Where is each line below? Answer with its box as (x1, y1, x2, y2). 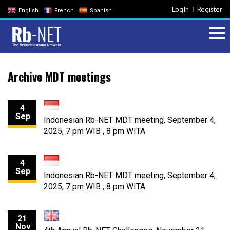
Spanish (90, 7, 112, 14)
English (18, 7, 39, 14)
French (54, 7, 74, 14)
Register (197, 4, 222, 14)
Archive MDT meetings (8, 68, 111, 85)
